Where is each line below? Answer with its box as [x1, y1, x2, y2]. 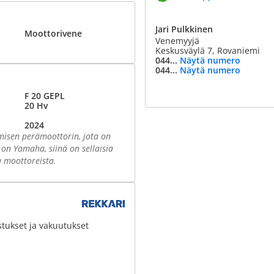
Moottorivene [24, 28, 82, 39]
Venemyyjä [155, 35, 199, 46]
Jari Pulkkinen [155, 23, 213, 35]
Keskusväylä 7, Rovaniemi [155, 45, 260, 56]
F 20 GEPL [24, 90, 65, 102]
